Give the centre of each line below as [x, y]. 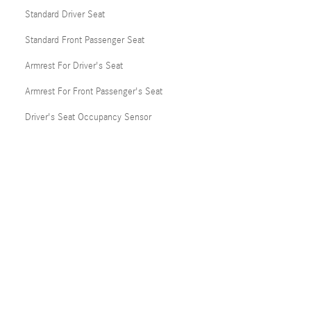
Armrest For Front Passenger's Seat [94, 91]
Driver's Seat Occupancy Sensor [88, 117]
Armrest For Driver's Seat [74, 66]
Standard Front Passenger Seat [85, 40]
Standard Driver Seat [65, 14]
